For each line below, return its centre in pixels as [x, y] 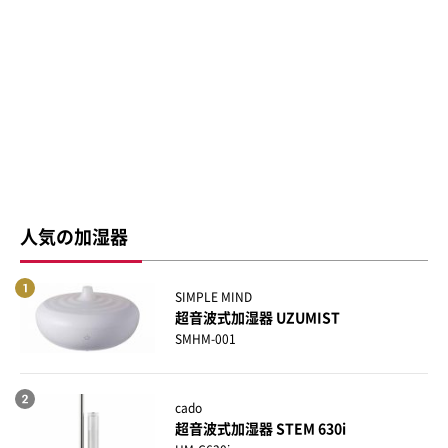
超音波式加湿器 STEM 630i [260, 428]
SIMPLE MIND [213, 296]
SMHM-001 [205, 338]
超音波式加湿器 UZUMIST [257, 317]
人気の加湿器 [74, 237]
